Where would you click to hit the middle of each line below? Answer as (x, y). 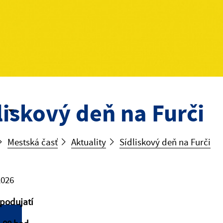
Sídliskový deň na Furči (165, 142)
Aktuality (89, 142)
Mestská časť (33, 142)
